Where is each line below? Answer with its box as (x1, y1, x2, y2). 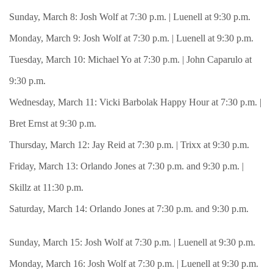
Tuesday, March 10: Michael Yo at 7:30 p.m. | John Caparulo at (9, 54, 252, 65)
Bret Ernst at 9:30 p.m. (9, 118, 96, 129)
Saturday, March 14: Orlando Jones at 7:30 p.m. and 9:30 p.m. (9, 204, 249, 214)
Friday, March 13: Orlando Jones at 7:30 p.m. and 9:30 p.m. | (9, 161, 244, 171)
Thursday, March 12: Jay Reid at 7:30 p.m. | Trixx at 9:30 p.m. (9, 140, 249, 150)
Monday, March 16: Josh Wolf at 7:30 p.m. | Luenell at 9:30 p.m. (9, 258, 258, 269)
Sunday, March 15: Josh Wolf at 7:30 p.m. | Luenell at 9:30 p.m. (9, 237, 255, 247)
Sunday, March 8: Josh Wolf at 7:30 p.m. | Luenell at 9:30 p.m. (9, 12, 250, 22)
